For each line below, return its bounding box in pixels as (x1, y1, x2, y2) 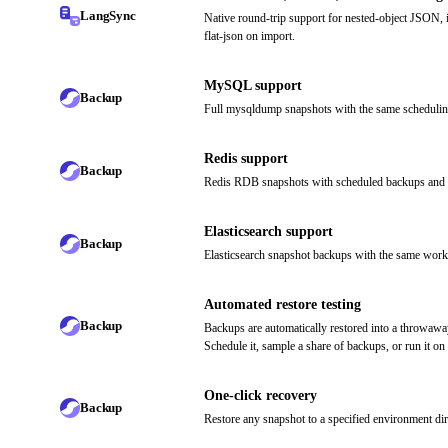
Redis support (204, 151, 288, 167)
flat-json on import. (204, 29, 295, 44)
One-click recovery (204, 388, 317, 404)
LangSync (80, 7, 136, 23)
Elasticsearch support (204, 224, 333, 240)
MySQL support (204, 78, 302, 94)
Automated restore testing (204, 297, 361, 313)
